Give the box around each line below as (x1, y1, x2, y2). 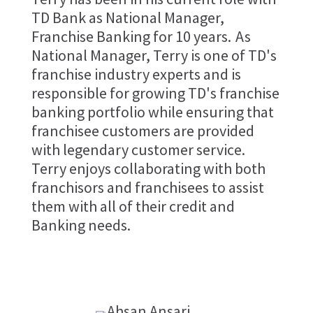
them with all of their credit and (31, 196, 235, 217)
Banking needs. (31, 215, 133, 235)
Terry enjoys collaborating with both (31, 159, 265, 179)
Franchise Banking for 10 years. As (31, 27, 251, 47)
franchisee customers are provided (31, 121, 254, 141)
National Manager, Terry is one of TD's (31, 45, 277, 66)
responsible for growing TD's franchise (31, 83, 279, 103)
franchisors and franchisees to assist (31, 177, 264, 198)
